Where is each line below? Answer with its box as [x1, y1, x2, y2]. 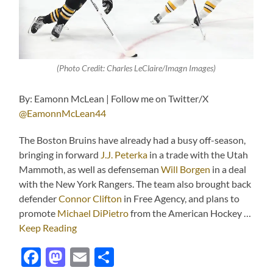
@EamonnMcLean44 [19, 107, 107, 119]
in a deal [210, 163, 247, 175]
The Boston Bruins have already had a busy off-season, [19, 134, 246, 146]
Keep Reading [19, 222, 77, 234]
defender [19, 193, 59, 205]
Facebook [41, 245, 125, 269]
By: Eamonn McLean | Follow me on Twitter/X [19, 93, 209, 105]
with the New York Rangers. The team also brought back [19, 178, 252, 190]
